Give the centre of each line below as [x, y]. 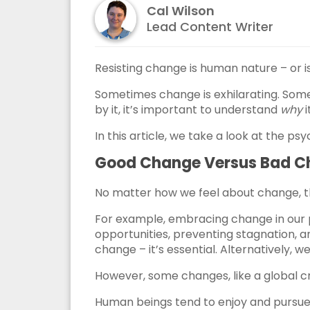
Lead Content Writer [210, 26]
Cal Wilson [181, 10]
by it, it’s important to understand [188, 110]
